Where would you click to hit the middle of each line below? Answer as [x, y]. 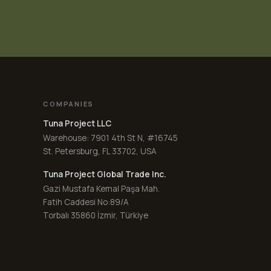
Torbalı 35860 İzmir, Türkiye [96, 215]
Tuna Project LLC [77, 123]
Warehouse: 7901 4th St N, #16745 [111, 138]
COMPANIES [69, 103]
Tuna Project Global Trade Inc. [105, 174]
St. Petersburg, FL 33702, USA [100, 151]
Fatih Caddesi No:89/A [86, 202]
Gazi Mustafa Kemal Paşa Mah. [102, 188]
